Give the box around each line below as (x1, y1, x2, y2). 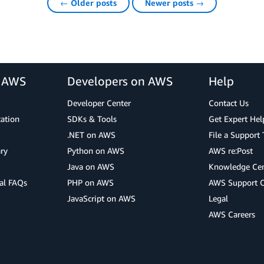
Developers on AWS (67, 74, 173, 88)
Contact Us (209, 98, 249, 108)
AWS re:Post (209, 146, 253, 156)
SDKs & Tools (67, 114, 117, 124)
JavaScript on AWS (67, 193, 136, 203)
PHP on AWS (67, 177, 114, 187)
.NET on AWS (67, 130, 115, 140)
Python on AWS (67, 146, 124, 156)
